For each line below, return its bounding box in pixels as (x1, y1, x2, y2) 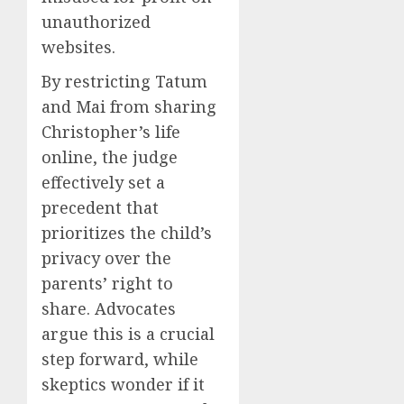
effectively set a (41, 170, 165, 193)
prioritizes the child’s (41, 221, 212, 243)
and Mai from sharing (41, 95, 216, 117)
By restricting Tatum (41, 69, 207, 92)
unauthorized (41, 10, 151, 32)
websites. (41, 35, 115, 58)
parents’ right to (41, 271, 173, 294)
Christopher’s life (41, 120, 180, 142)
